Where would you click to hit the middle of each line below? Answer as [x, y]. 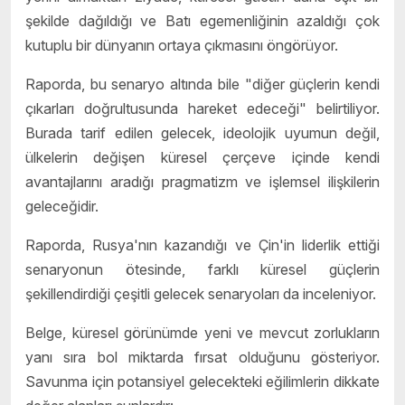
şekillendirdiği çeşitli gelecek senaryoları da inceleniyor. [201, 293]
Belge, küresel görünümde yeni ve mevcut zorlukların [202, 332]
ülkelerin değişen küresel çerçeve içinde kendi [202, 157]
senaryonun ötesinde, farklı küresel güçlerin [202, 269]
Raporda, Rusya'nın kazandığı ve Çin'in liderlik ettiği [202, 245]
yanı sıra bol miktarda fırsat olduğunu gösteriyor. [202, 357]
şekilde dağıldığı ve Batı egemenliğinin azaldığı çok [202, 20]
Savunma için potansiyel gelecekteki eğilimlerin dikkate [202, 381]
